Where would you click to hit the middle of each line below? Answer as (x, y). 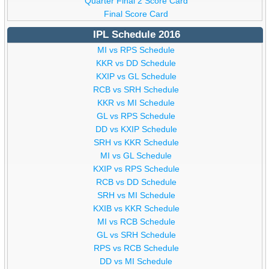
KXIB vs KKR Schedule (136, 209)
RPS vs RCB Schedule (136, 248)
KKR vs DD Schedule (136, 63)
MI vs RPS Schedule (136, 50)
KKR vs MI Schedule (136, 103)
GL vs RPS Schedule (136, 116)
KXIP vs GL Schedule (136, 77)
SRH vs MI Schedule (136, 195)
